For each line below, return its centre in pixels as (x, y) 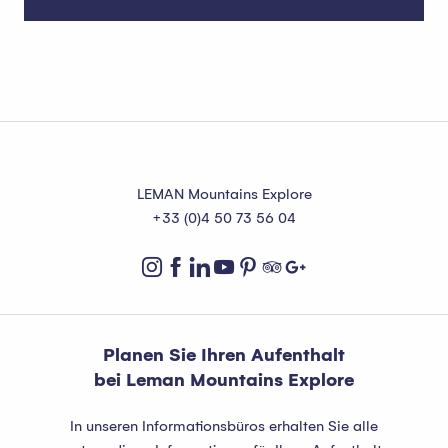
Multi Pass (224, 75)
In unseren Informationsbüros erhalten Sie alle (224, 426)
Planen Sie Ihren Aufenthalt (224, 355)
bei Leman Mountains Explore (224, 380)
